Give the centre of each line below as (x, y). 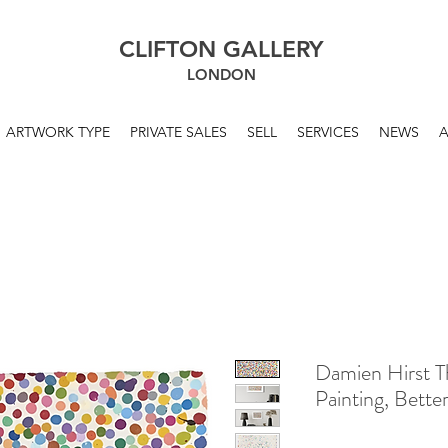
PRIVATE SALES (178, 132)
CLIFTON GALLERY (221, 49)
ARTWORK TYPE (57, 132)
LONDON (221, 74)
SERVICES (327, 132)
